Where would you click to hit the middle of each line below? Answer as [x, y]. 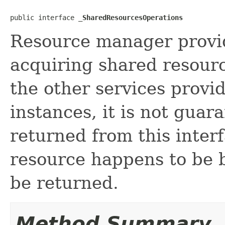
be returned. [64, 183]
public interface [44, 17]
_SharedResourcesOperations [131, 17]
